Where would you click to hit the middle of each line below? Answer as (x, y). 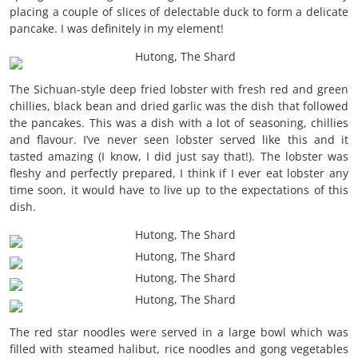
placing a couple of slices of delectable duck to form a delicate (179, 12)
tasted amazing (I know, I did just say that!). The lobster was (179, 157)
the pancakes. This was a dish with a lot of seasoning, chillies (179, 123)
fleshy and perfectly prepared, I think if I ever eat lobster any (179, 173)
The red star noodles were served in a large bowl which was (179, 332)
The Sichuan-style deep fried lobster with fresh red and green (179, 89)
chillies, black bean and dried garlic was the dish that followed (179, 106)
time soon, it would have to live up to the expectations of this (179, 190)
